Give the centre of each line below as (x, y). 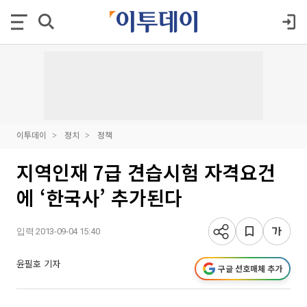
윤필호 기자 (38, 263)
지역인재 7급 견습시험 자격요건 (146, 172)
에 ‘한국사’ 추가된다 (99, 197)
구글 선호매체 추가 (250, 268)
